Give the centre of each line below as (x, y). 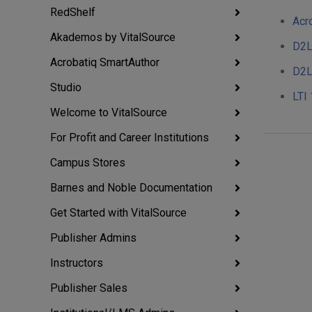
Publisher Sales (89, 288)
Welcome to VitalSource (109, 112)
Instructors (77, 263)
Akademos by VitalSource (113, 37)
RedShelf (73, 12)
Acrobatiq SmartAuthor (105, 62)
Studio (66, 87)
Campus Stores (88, 163)
